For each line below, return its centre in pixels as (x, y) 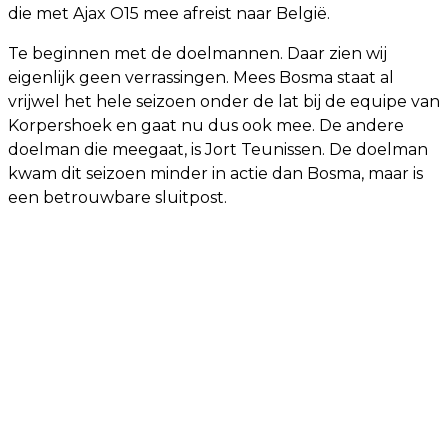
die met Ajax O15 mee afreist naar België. (169, 14)
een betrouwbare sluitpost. (117, 198)
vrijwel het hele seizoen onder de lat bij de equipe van (224, 102)
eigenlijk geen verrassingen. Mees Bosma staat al (201, 78)
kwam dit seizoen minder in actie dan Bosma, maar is (215, 174)
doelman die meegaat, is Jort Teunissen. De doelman (218, 150)
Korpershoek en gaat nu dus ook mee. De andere (206, 126)
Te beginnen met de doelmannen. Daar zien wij (197, 54)
